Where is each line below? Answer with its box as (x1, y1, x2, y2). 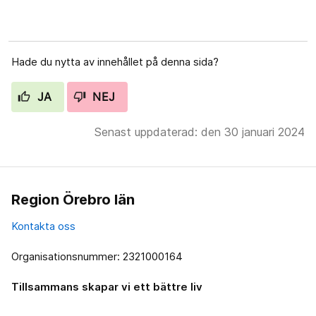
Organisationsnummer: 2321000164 (11, 249, 183, 263)
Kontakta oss (11, 219, 75, 233)
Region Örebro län (11, 190, 135, 208)
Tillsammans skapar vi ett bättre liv (11, 279, 202, 293)
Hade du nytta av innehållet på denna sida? (11, 54, 219, 68)
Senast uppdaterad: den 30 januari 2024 (95, 124, 305, 139)
